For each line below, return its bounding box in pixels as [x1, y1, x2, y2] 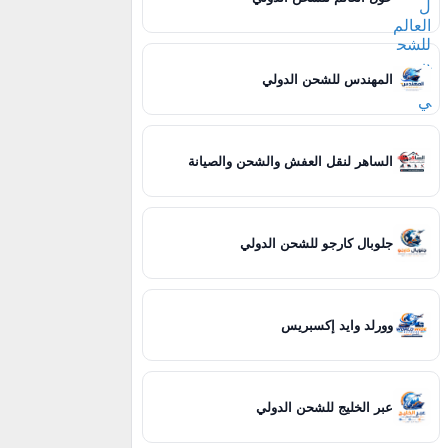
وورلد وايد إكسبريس [281, 317, 394, 333]
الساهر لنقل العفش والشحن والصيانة [188, 153, 394, 169]
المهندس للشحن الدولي [262, 71, 394, 87]
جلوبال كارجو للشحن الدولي [240, 235, 394, 251]
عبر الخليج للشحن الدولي [256, 399, 394, 415]
